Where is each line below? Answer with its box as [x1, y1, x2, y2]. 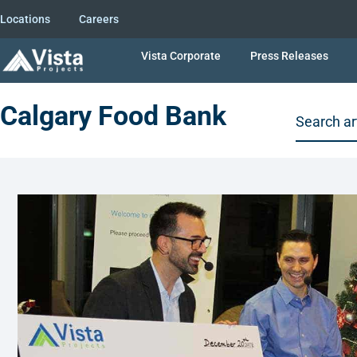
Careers [79, 13, 119, 25]
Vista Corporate [141, 49, 222, 62]
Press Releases [250, 49, 329, 62]
